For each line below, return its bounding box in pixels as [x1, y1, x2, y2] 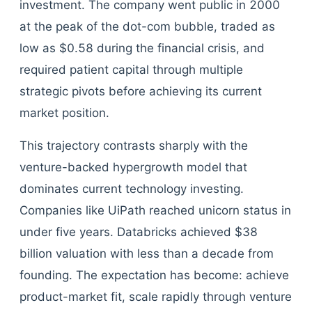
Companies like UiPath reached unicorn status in [19, 203, 291, 217]
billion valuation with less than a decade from [19, 247, 274, 260]
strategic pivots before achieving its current [19, 84, 262, 98]
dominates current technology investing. [19, 182, 244, 196]
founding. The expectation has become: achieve [19, 268, 289, 282]
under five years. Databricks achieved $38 [19, 225, 258, 239]
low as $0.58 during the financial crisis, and [19, 41, 265, 55]
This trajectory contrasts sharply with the [19, 139, 248, 153]
